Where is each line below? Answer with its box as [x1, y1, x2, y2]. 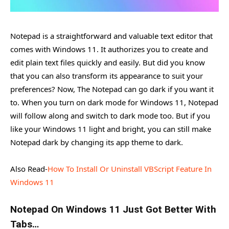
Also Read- [10, 163, 48, 174]
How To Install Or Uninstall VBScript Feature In [48, 163, 212, 174]
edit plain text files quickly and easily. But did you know [10, 57, 205, 67]
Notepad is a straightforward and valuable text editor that [10, 30, 213, 41]
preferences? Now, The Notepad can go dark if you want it [10, 83, 214, 94]
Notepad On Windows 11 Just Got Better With [10, 203, 216, 215]
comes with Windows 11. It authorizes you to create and [10, 43, 208, 54]
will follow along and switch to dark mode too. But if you [10, 110, 210, 121]
